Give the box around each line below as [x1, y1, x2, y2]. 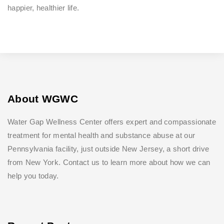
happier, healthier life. [7, 3, 79, 12]
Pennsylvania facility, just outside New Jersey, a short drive [7, 144, 209, 153]
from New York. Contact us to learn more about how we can [7, 157, 210, 166]
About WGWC [7, 92, 78, 104]
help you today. [7, 171, 61, 180]
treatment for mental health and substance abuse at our [7, 130, 195, 139]
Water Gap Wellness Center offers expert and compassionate [7, 117, 216, 126]
